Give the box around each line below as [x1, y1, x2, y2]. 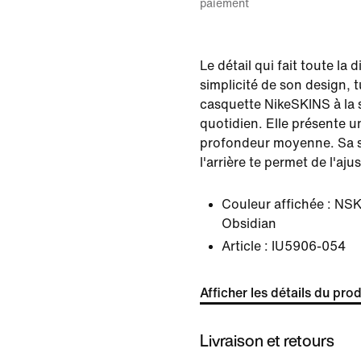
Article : [222, 239, 268, 253]
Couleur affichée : [222, 197, 331, 211]
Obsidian [222, 217, 276, 230]
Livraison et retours [200, 328, 334, 352]
